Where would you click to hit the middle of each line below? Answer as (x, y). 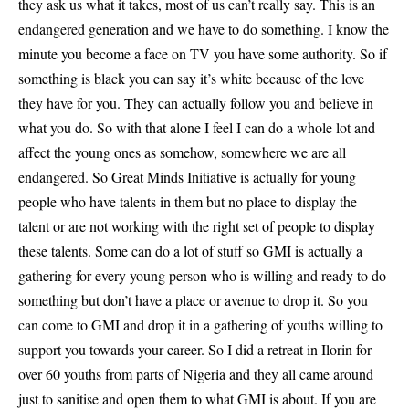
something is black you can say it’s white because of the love (191, 78)
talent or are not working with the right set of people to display (197, 225)
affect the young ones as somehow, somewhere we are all (182, 152)
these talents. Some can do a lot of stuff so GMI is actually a (190, 250)
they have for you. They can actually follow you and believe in (196, 102)
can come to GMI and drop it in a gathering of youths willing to (200, 324)
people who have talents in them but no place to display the (188, 201)
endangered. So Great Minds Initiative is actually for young (187, 176)
